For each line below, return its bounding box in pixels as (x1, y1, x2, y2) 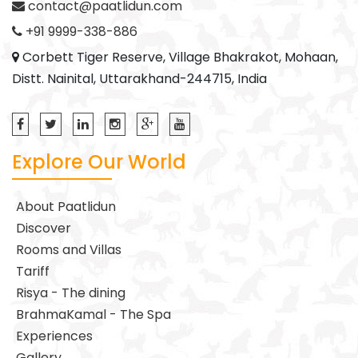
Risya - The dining (16, 284, 125, 303)
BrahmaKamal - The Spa (16, 305, 171, 324)
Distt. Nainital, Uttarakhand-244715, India (12, 70, 267, 89)
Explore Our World (12, 149, 186, 176)
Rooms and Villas (16, 241, 121, 260)
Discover (16, 219, 71, 238)
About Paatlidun (16, 197, 116, 217)
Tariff (16, 262, 50, 281)
